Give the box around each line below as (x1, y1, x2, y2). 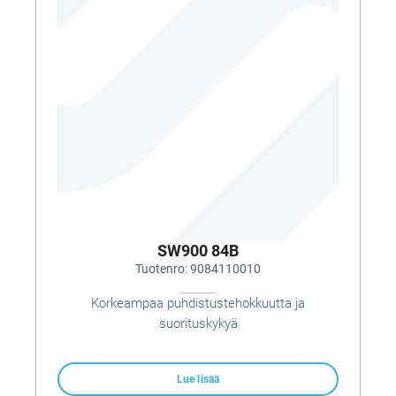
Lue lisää (176, 373, 220, 385)
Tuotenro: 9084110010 (135, 262, 261, 276)
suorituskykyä (158, 316, 238, 331)
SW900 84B (157, 241, 239, 260)
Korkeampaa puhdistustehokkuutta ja (91, 295, 305, 311)
